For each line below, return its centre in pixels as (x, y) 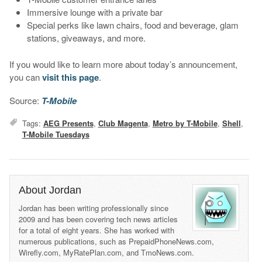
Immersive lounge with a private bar (94, 12)
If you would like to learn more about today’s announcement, (123, 64)
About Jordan (50, 190)
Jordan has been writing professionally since (93, 208)
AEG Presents (68, 123)
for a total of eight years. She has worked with (96, 230)
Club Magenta (123, 123)
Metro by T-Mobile (185, 123)
